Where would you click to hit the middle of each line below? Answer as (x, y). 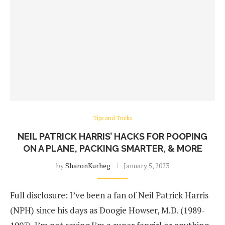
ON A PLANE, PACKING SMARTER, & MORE (113, 148)
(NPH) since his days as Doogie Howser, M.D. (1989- (107, 210)
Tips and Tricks (113, 118)
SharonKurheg (88, 165)
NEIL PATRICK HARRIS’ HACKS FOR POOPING (113, 136)
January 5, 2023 (146, 165)
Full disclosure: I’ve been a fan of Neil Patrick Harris (109, 195)
